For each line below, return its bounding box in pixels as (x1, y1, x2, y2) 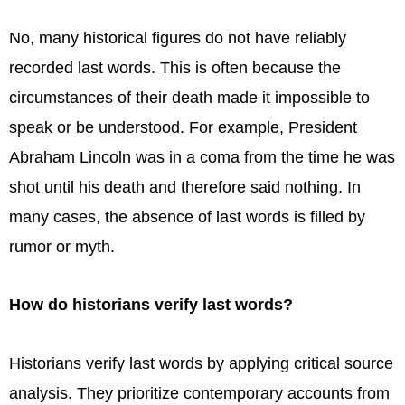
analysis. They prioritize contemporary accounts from (9, 383, 390, 402)
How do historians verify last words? (9, 296, 293, 315)
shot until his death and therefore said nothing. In (9, 177, 361, 196)
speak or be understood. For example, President (9, 118, 357, 137)
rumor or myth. (9, 237, 115, 256)
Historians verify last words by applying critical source (9, 353, 393, 372)
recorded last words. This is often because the (9, 58, 341, 77)
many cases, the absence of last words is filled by (9, 207, 365, 226)
